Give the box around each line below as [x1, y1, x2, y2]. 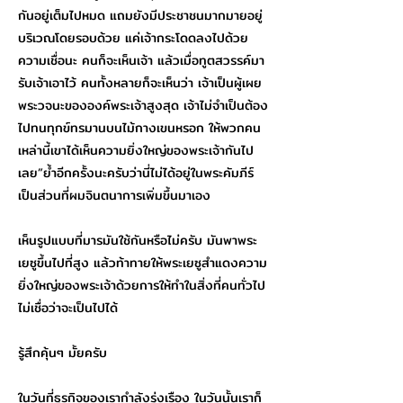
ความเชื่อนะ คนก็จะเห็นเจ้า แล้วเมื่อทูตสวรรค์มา [18, 50, 264, 70]
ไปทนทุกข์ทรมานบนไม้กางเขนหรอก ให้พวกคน [18, 118, 261, 138]
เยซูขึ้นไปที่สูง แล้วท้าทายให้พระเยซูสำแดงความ [18, 253, 267, 273]
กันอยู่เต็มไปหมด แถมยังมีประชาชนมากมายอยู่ [18, 5, 263, 25]
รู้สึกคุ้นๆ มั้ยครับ [18, 343, 107, 363]
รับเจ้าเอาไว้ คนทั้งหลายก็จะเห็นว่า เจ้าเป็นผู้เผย [18, 73, 262, 93]
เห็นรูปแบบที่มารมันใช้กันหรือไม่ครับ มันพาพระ [18, 230, 257, 250]
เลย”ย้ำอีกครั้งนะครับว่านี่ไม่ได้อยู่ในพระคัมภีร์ [18, 163, 254, 183]
